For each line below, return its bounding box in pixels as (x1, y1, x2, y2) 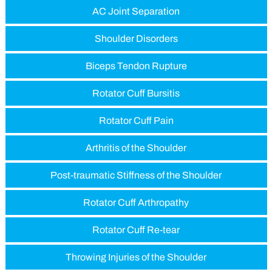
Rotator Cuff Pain (98, 115, 174, 126)
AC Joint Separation (92, 5, 180, 16)
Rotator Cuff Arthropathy (83, 197, 189, 208)
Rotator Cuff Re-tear (92, 224, 180, 235)
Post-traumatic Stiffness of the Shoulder (50, 169, 222, 180)
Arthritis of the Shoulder (86, 142, 186, 153)
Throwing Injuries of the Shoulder (66, 251, 206, 262)
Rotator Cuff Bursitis (92, 87, 180, 98)
